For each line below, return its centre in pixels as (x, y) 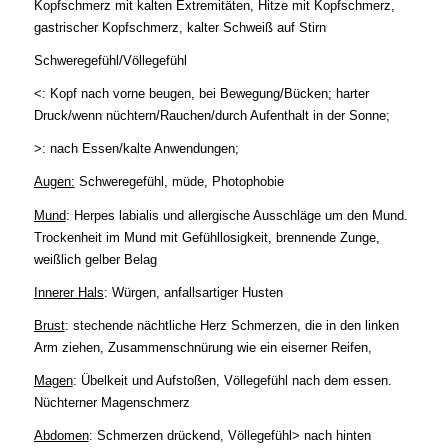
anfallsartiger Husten (223, 292)
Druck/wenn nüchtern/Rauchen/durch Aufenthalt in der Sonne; (211, 116)
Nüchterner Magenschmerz (111, 402)
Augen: (54, 182)
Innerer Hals (68, 292)
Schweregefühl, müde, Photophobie (179, 182)
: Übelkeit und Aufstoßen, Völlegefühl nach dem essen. (232, 380)
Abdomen (61, 435)
